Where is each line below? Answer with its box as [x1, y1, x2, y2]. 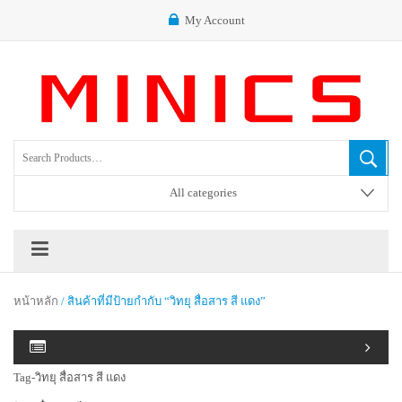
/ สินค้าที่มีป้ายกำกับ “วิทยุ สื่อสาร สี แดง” [58, 294, 266, 308]
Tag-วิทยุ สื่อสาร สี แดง [13, 371, 126, 384]
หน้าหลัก [13, 294, 58, 308]
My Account [184, 13, 245, 27]
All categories [170, 186, 237, 199]
